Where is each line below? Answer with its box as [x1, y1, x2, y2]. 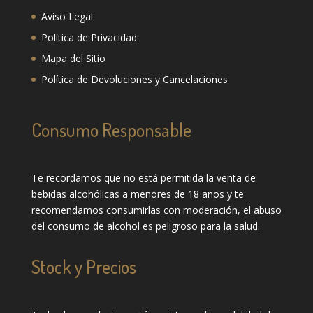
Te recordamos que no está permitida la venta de [31, 170, 256, 184]
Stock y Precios [31, 254, 136, 278]
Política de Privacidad [41, 30, 137, 44]
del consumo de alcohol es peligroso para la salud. [31, 219, 260, 233]
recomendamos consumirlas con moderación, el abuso [31, 203, 282, 217]
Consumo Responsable [31, 117, 191, 141]
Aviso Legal [41, 9, 93, 23]
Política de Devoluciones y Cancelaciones [41, 72, 228, 86]
